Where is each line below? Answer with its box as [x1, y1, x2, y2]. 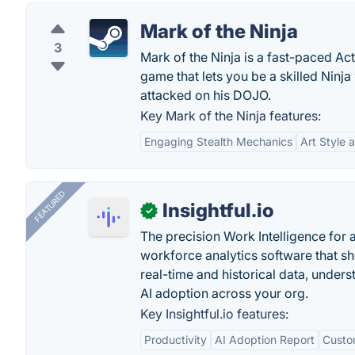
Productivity [144, 333, 207, 346]
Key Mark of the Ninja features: [140, 108, 321, 124]
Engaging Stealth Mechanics [144, 135, 292, 148]
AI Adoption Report [215, 333, 315, 346]
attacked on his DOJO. [140, 87, 271, 103]
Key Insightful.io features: [140, 306, 288, 322]
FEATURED [32, 189, 67, 224]
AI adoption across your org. [140, 285, 308, 301]
